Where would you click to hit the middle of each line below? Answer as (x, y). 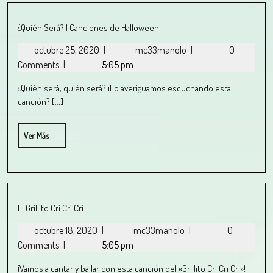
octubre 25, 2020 (68, 50)
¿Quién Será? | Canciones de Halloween (88, 28)
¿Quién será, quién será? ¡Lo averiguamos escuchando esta (124, 88)
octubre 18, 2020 (67, 230)
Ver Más (36, 136)
